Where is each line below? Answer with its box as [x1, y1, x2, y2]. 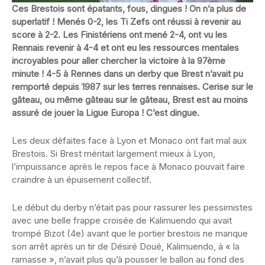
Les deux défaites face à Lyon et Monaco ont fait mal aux [12, 135, 247, 147]
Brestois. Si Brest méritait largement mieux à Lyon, [12, 148, 215, 160]
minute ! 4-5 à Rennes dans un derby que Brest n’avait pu [12, 68, 243, 80]
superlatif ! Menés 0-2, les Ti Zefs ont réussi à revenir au [12, 16, 241, 28]
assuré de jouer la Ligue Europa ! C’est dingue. [12, 107, 199, 119]
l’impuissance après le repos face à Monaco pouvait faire [12, 161, 245, 173]
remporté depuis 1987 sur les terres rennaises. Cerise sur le [12, 81, 253, 93]
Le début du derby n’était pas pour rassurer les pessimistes [12, 202, 253, 214]
